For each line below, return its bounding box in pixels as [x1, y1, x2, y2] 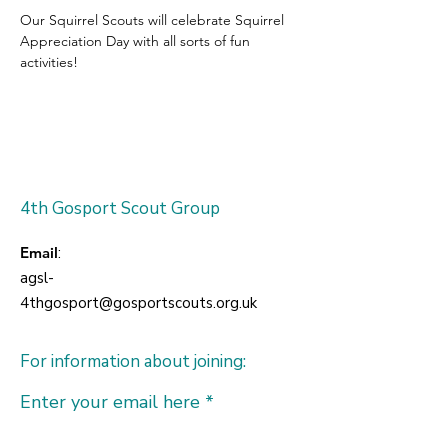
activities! [20, 53, 78, 71]
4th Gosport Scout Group [20, 197, 220, 220]
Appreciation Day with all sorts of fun [20, 32, 254, 50]
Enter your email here [20, 390, 200, 414]
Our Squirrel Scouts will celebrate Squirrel [20, 11, 288, 29]
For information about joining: [20, 350, 246, 373]
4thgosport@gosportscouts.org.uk [20, 293, 257, 313]
